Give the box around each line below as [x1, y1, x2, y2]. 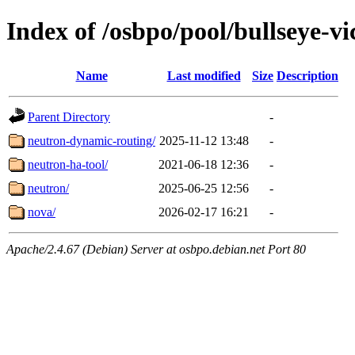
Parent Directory [28, 109, 110, 124]
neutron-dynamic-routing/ [28, 133, 155, 147]
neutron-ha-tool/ [28, 157, 108, 171]
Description [277, 68, 338, 82]
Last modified [166, 68, 241, 82]
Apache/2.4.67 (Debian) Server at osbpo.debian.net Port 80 [6, 242, 306, 256]
